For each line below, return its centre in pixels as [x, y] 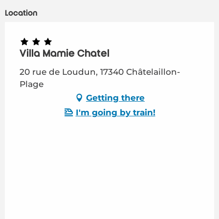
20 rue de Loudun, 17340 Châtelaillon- [100, 72]
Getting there [115, 98]
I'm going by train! [115, 112]
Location [21, 13]
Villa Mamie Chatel [65, 54]
